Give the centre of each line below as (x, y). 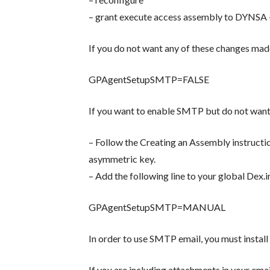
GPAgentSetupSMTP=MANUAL (157, 207)
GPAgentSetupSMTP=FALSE (149, 79)
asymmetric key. (122, 159)
